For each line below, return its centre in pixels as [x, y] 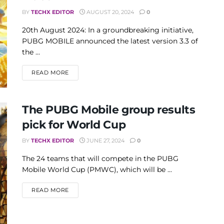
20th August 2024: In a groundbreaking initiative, [108, 30]
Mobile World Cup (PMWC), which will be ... [97, 170]
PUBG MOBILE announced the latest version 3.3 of [110, 41]
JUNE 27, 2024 [105, 141]
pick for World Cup [74, 125]
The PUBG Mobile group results [109, 110]
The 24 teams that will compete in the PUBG [100, 159]
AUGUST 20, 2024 [109, 12]
